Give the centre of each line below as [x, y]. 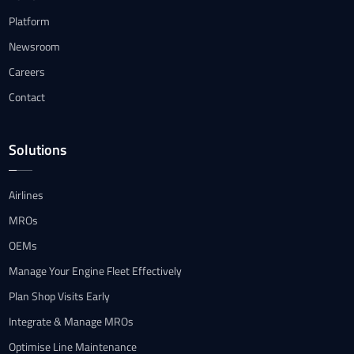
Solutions [38, 149]
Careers [27, 71]
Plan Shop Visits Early [60, 296]
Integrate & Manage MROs [72, 322]
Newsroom [35, 46]
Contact [27, 96]
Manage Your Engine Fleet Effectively [96, 271]
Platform [30, 21]
